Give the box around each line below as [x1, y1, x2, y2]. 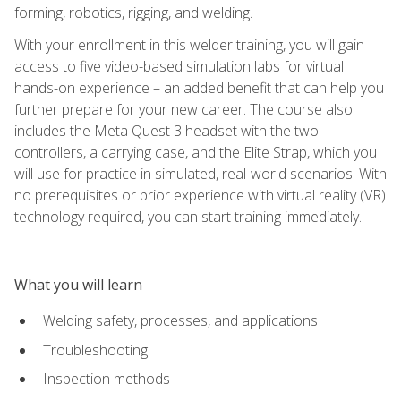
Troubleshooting [43, 339, 148, 360]
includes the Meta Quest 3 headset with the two [14, 120, 319, 141]
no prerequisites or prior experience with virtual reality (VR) [14, 184, 386, 205]
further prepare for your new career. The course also [14, 98, 353, 119]
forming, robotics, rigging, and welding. [14, 2, 252, 22]
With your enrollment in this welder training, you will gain [14, 34, 364, 55]
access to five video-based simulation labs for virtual [14, 55, 344, 76]
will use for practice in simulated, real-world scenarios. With [14, 163, 387, 183]
